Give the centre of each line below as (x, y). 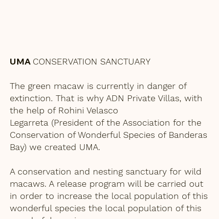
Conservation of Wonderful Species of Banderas (109, 135)
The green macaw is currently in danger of (98, 86)
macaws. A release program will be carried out (107, 184)
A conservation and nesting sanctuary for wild (106, 171)
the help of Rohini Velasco (66, 110)
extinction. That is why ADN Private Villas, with (106, 98)
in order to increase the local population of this (109, 196)
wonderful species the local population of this (106, 208)
